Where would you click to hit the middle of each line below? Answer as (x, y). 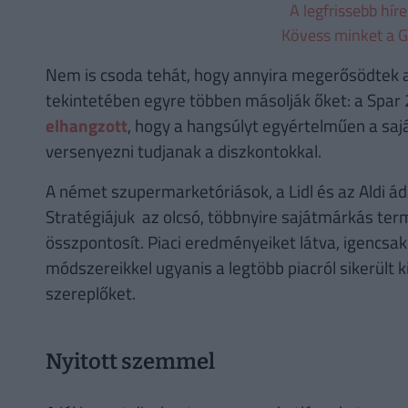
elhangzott (86, 125)
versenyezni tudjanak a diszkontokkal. (183, 150)
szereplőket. (90, 292)
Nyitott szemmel (130, 362)
